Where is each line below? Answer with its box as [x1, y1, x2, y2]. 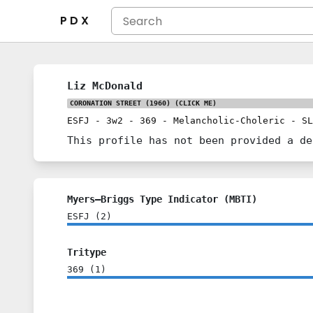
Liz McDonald [67, 80, 143, 92]
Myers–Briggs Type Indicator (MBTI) [67, 194, 257, 205]
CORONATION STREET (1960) [70, 99, 170, 107]
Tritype [67, 247, 106, 258]
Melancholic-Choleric [173, 115, 285, 126]
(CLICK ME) [170, 99, 217, 107]
